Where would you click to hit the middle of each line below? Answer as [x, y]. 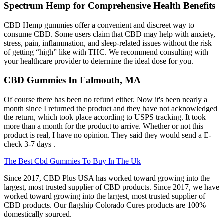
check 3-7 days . [30, 144]
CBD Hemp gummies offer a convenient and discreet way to [99, 25]
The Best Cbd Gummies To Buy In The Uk [72, 161]
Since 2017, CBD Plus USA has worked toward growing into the [107, 178]
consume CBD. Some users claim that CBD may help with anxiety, [110, 34]
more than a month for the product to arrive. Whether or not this [104, 126]
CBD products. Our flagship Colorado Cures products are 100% [105, 205]
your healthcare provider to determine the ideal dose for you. [99, 61]
